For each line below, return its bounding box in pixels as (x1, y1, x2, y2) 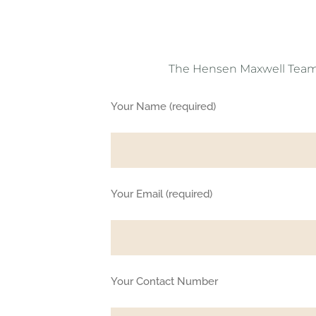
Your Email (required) (111, 188, 213, 201)
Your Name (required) (111, 100, 217, 114)
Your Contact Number (111, 275, 219, 288)
